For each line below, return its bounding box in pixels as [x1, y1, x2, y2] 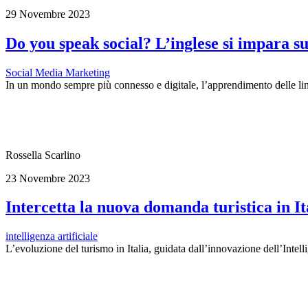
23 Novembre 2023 [5, 172, 90, 184]
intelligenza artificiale [5, 230, 98, 243]
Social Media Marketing [5, 66, 110, 78]
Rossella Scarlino [5, 148, 80, 161]
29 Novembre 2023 [5, 8, 90, 20]
